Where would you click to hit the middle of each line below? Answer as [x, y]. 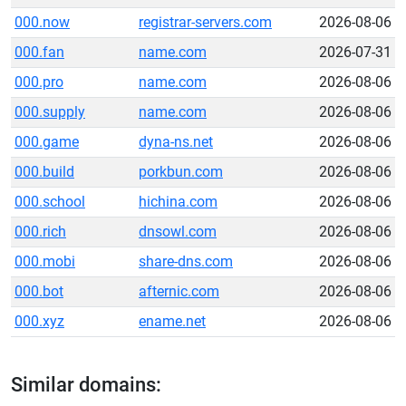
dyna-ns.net [176, 142]
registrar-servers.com [205, 22]
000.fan [39, 52]
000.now [42, 22]
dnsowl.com [178, 232]
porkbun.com [181, 172]
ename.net [172, 321]
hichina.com [178, 202]
